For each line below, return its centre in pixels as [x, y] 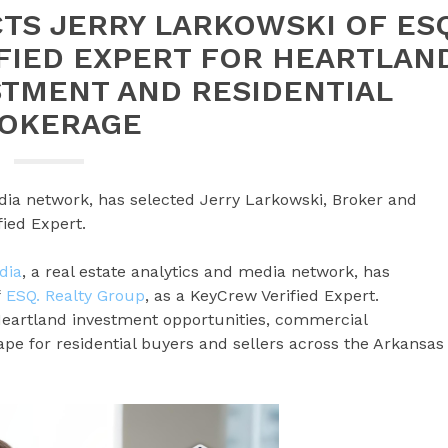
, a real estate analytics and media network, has [206, 271]
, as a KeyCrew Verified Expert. [262, 295]
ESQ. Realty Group [75, 295]
